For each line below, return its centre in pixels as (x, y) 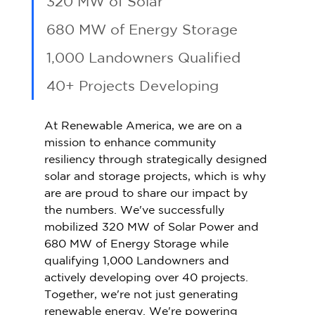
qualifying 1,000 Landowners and (138, 261)
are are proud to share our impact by (147, 193)
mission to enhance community (131, 142)
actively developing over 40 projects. (148, 277)
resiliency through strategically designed (157, 159)
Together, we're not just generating (143, 294)
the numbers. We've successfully (136, 210)
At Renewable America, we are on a (144, 126)
